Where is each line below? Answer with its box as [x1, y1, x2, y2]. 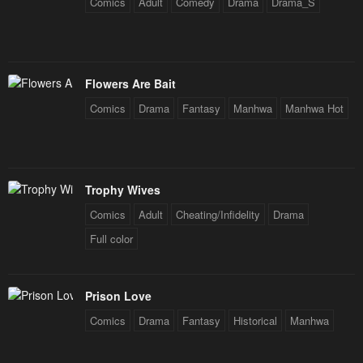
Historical [233, 313, 277, 329]
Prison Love [85, 288, 152, 305]
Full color [90, 231, 133, 247]
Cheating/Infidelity [176, 207, 260, 223]
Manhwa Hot [285, 100, 344, 117]
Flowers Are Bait [85, 75, 176, 92]
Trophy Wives [85, 181, 160, 199]
